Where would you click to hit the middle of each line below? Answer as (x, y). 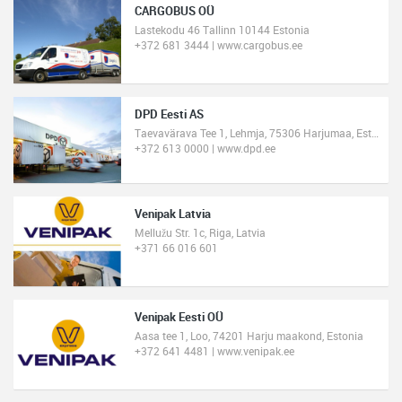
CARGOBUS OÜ (175, 11)
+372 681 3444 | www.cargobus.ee (218, 45)
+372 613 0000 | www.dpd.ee (205, 148)
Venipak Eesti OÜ (179, 317)
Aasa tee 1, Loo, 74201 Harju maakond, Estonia (249, 336)
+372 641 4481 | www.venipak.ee (214, 351)
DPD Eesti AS (169, 114)
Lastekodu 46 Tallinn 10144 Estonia (222, 30)
